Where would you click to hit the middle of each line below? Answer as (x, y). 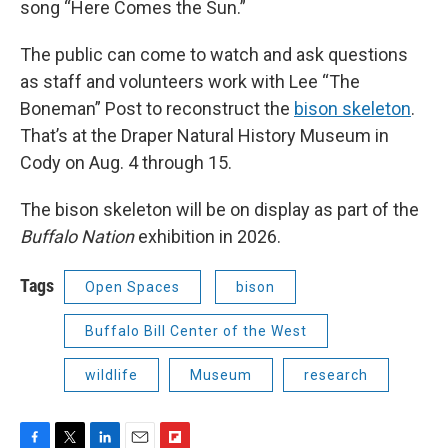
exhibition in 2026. (207, 237)
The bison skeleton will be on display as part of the (219, 210)
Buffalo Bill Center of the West (196, 331)
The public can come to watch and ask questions (214, 55)
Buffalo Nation (77, 237)
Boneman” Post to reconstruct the (157, 109)
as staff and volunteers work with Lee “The (190, 82)
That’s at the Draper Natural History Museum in (204, 136)
